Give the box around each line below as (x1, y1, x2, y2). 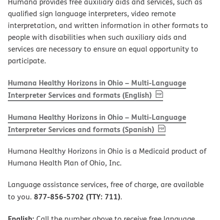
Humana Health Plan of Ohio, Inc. (8, 157, 122, 168)
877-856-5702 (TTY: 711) (34, 191, 120, 202)
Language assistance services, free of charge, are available (8, 179, 204, 190)
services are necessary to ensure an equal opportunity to (8, 43, 198, 54)
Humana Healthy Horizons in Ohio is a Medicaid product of (8, 145, 206, 156)
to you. (8, 191, 34, 202)
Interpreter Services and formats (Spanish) (8, 123, 154, 135)
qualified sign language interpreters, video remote (8, 8, 176, 19)
